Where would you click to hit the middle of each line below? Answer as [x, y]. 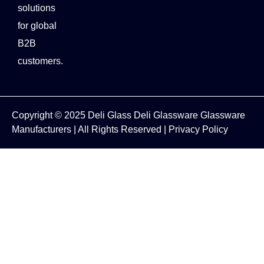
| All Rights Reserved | [121, 130]
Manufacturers [43, 130]
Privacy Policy [198, 130]
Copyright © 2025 [50, 115]
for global [37, 25]
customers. [40, 61]
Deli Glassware [166, 115]
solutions [37, 8]
